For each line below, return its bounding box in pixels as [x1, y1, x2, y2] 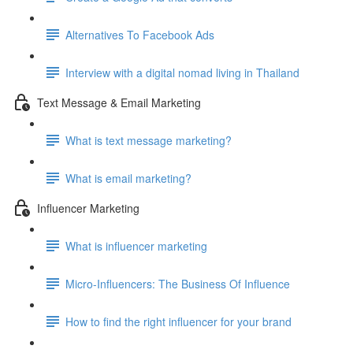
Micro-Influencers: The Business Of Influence [65, 275, 290, 292]
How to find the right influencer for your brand [65, 313, 292, 329]
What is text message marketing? [65, 132, 232, 148]
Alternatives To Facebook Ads [65, 26, 214, 43]
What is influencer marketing [65, 237, 207, 254]
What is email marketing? [65, 169, 191, 186]
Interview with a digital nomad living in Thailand [65, 64, 299, 80]
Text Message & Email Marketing [37, 94, 201, 110]
